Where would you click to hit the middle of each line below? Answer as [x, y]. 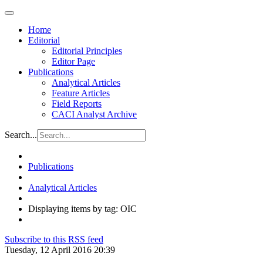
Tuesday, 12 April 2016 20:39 [60, 250]
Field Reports [77, 104]
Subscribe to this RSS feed [54, 239]
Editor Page [73, 61]
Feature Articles [81, 93]
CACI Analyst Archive [94, 114]
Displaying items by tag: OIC [82, 209]
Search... [21, 135]
